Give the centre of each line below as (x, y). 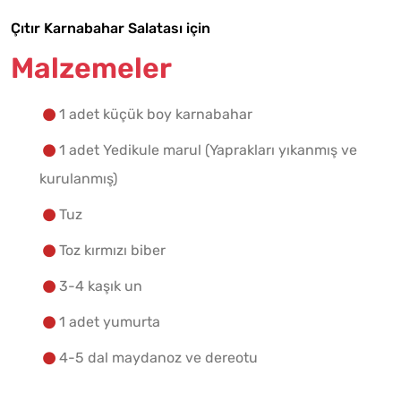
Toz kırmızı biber (112, 251)
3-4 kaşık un (101, 286)
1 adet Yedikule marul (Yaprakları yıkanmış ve (208, 150)
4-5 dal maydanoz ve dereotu (158, 358)
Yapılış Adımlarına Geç (264, 80)
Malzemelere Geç (264, 33)
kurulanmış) (78, 179)
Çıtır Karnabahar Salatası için (111, 29)
